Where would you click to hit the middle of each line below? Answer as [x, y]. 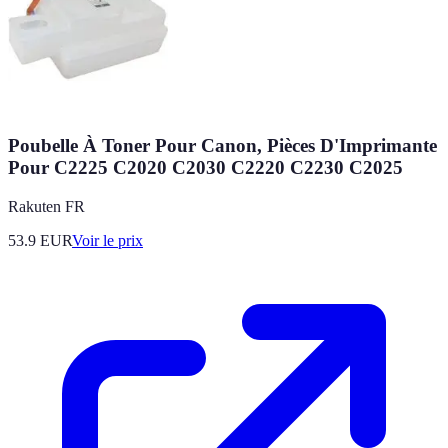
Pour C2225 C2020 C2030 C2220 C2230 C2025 [205, 168]
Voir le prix [107, 240]
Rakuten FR [46, 206]
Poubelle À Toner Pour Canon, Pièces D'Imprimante [222, 146]
